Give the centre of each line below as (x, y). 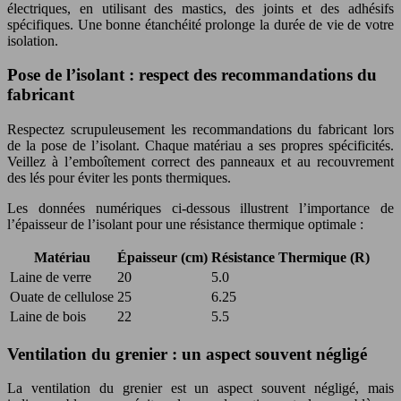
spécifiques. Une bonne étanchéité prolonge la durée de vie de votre (200, 24)
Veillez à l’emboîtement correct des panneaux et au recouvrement (200, 161)
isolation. (33, 40)
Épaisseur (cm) (162, 257)
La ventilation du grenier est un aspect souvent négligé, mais (200, 388)
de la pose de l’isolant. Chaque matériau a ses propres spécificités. (200, 145)
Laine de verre (51, 277)
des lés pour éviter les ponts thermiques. (119, 177)
